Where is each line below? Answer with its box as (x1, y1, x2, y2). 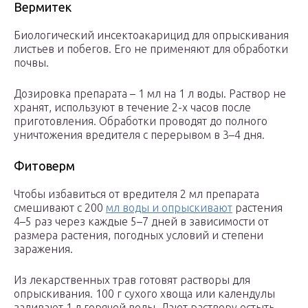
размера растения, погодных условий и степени (14, 229, 263, 242)
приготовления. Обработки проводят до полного (14, 115, 267, 128)
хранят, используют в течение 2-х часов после (14, 101, 251, 114)
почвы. (14, 56, 49, 69)
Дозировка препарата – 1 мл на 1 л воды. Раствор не (14, 87, 286, 100)
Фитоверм (14, 159, 75, 173)
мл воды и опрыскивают (106, 201, 232, 214)
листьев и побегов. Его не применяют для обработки (14, 43, 288, 56)
